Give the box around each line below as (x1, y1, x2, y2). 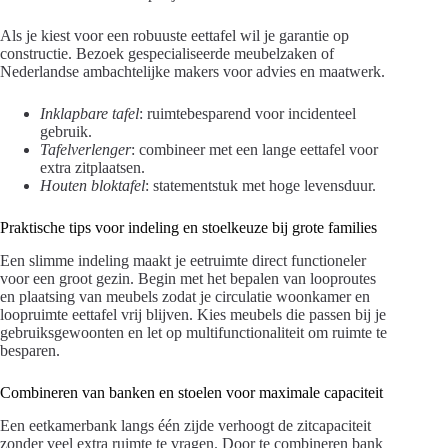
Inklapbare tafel (40, 105, 139, 123)
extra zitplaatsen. (40, 159, 145, 177)
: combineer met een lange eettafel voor (131, 141, 378, 159)
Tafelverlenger (40, 141, 131, 159)
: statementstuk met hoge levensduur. (145, 177, 376, 195)
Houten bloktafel (40, 177, 145, 195)
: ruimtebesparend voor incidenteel (139, 105, 356, 123)
